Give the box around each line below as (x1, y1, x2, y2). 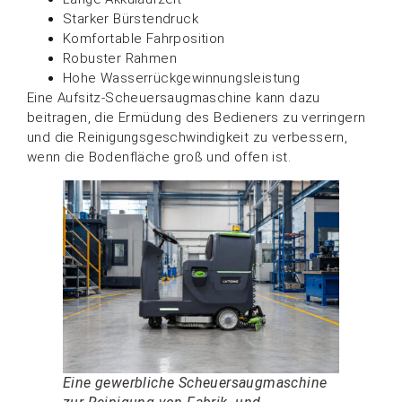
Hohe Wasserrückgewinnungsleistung (63, 69, 301, 86)
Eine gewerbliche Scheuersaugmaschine (63, 374, 328, 392)
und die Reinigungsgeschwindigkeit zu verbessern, (27, 128, 348, 145)
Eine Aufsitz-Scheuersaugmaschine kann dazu (27, 89, 320, 106)
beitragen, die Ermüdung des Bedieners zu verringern (27, 109, 366, 126)
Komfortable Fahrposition (63, 30, 225, 47)
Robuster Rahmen (63, 49, 177, 66)
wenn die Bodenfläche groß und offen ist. (27, 148, 291, 165)
